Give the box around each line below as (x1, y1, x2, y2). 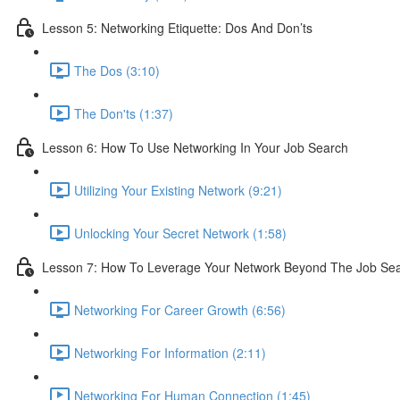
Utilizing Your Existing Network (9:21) (74, 180, 282, 199)
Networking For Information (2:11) (74, 343, 266, 362)
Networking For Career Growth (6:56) (74, 300, 286, 319)
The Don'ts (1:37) (74, 104, 173, 122)
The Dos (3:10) (74, 61, 160, 79)
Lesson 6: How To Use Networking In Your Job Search (42, 137, 348, 156)
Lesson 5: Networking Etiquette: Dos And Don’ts (42, 18, 312, 37)
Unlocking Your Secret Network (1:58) (74, 223, 287, 242)
